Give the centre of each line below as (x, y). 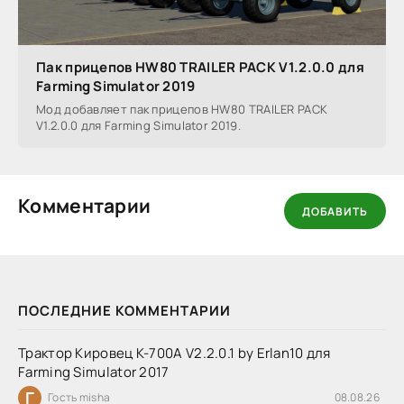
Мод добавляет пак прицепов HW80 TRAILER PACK (182, 110)
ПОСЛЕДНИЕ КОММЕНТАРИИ (124, 311)
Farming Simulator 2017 (94, 372)
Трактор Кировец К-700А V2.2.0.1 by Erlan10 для (174, 353)
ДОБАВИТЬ (335, 211)
